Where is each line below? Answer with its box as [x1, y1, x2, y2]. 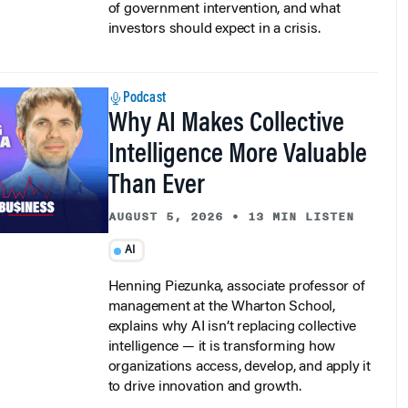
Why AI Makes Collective [107, 110, 344, 138]
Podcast [122, 90, 166, 106]
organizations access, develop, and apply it [107, 360, 371, 375]
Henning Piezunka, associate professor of [107, 280, 365, 295]
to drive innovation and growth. [107, 380, 301, 395]
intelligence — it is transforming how [107, 340, 336, 355]
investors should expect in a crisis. [107, 21, 321, 36]
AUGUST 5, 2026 [107, 207, 223, 226]
